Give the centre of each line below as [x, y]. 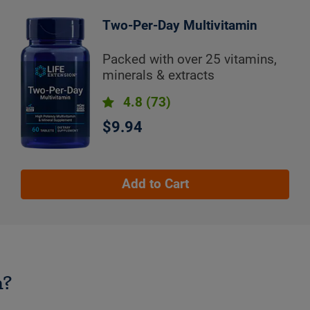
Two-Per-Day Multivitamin [180, 26]
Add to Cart [155, 184]
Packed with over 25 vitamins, [190, 60]
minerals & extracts [159, 76]
